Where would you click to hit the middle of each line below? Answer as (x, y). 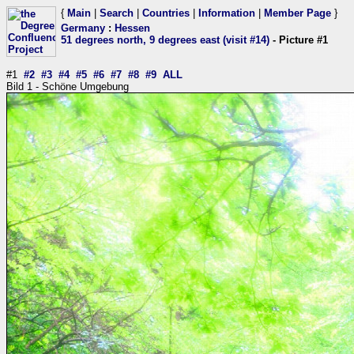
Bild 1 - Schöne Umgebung (68, 87)
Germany (83, 28)
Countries (166, 13)
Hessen (132, 28)
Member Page (298, 13)
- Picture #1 (299, 40)
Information (227, 13)
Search (117, 13)
